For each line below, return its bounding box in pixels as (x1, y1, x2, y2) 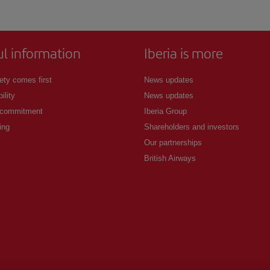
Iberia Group (144, 106, 187, 116)
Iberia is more (144, 43, 223, 63)
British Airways (144, 153, 196, 163)
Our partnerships (144, 137, 202, 147)
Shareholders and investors (144, 122, 239, 131)
